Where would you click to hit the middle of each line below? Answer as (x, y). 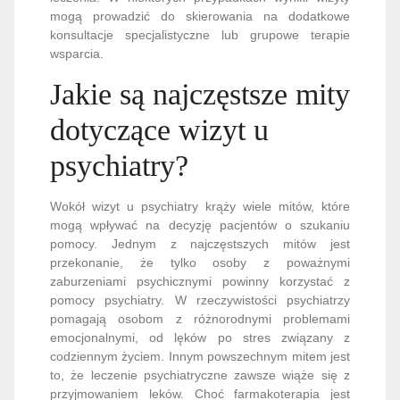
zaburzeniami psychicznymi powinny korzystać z (200, 281)
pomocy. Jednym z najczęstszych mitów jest (200, 244)
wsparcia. (77, 54)
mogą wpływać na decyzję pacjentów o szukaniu (200, 225)
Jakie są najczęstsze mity (200, 94)
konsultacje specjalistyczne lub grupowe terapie (200, 35)
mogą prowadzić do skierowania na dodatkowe (200, 16)
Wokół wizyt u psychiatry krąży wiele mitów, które (200, 206)
